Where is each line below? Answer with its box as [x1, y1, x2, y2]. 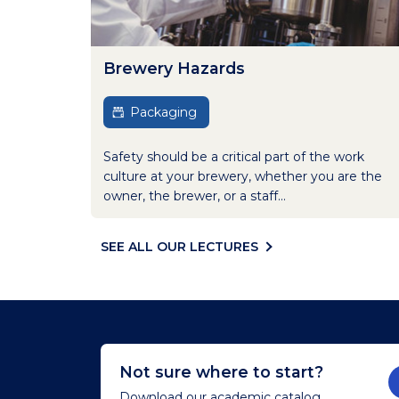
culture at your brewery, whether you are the [103, 167, 382, 184]
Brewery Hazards [103, 58, 245, 77]
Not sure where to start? [118, 362, 323, 381]
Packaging [130, 103, 197, 120]
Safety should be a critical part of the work [103, 148, 364, 165]
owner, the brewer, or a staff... [103, 187, 286, 204]
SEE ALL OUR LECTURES [100, 238, 258, 255]
